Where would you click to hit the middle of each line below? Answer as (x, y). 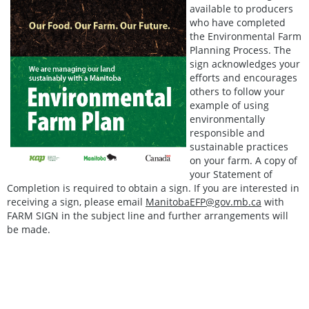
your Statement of (231, 174)
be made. (29, 229)
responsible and (227, 132)
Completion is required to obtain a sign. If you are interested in (153, 188)
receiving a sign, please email (76, 201)
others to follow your (237, 91)
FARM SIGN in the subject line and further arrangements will (148, 215)
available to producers (241, 8)
